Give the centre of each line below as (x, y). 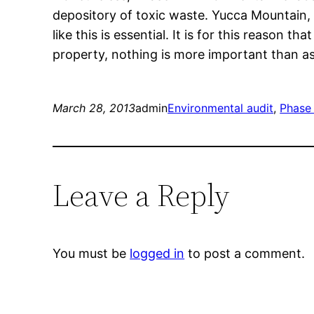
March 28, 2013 (94, 108)
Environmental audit (221, 108)
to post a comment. (245, 254)
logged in (157, 254)
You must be (91, 254)
